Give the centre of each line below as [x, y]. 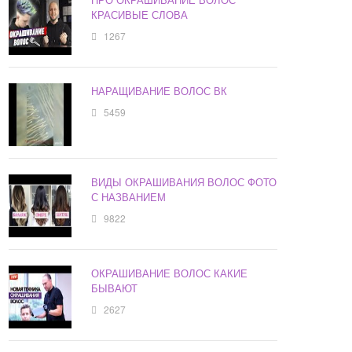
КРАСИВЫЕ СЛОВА [140, 15]
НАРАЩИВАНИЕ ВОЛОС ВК [159, 91]
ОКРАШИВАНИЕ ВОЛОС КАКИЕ [170, 273]
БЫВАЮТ [115, 288]
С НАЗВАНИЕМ [129, 197]
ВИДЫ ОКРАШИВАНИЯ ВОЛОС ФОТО [184, 182]
